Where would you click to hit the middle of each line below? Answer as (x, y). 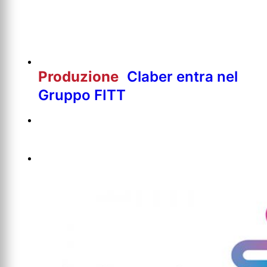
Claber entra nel (182, 76)
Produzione (80, 76)
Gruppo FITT (82, 95)
